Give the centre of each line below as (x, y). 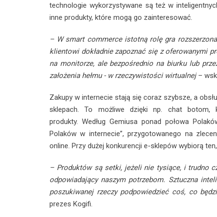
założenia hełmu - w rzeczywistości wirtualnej (124, 75)
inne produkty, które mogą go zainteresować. (121, 17)
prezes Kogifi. (71, 204)
